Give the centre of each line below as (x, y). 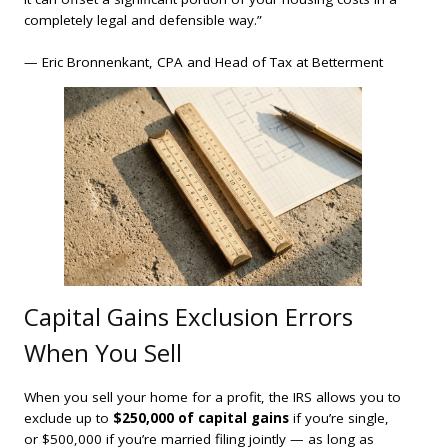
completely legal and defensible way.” (143, 19)
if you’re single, (339, 418)
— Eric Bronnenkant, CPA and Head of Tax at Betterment (203, 62)
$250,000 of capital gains (201, 418)
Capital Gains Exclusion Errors (188, 317)
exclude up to (68, 418)
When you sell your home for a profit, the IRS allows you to (212, 397)
